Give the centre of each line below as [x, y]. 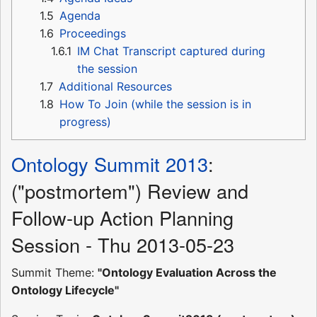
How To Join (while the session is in [155, 104]
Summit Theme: [54, 272]
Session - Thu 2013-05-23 [123, 244]
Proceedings [93, 33]
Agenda [80, 15]
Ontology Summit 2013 [110, 163]
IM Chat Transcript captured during [171, 51]
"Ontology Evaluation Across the [187, 272]
